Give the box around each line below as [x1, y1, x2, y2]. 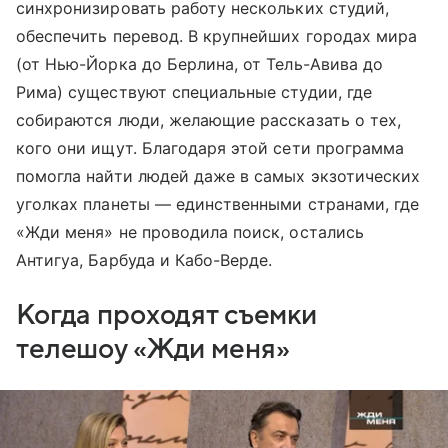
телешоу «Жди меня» [16, 334, 290, 365]
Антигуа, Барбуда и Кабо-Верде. [16, 250, 273, 271]
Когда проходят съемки [16, 300, 318, 331]
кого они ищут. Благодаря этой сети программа [16, 138, 405, 159]
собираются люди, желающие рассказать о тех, [16, 110, 402, 131]
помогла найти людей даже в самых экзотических [16, 166, 421, 187]
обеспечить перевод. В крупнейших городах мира [16, 26, 418, 47]
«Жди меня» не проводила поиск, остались [16, 222, 364, 243]
